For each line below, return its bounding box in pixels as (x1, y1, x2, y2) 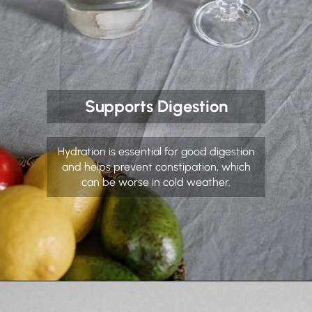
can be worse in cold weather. (81, 175, 231, 189)
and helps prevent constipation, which (61, 160, 251, 174)
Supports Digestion (84, 96, 228, 117)
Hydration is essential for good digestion (57, 145, 255, 159)
